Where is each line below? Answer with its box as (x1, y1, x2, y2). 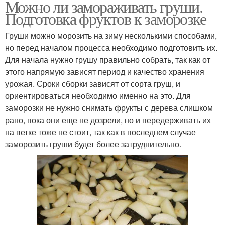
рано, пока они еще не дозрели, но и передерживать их (5, 114, 211, 126)
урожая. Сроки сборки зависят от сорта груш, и (5, 77, 180, 89)
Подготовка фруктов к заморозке (5, 7, 206, 29)
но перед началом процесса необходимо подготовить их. (5, 41, 217, 53)
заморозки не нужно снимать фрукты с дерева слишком (5, 101, 213, 114)
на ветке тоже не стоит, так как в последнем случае (5, 126, 196, 138)
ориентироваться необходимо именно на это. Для (5, 89, 191, 101)
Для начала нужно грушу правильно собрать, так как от (5, 53, 210, 65)
